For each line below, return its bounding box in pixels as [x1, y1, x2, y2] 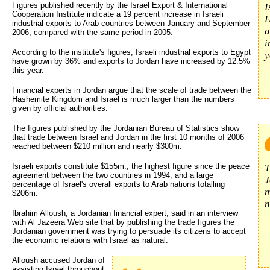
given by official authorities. [12, 103, 108, 113]
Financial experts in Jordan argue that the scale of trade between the [12, 85, 251, 95]
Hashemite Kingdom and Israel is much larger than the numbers [12, 94, 234, 104]
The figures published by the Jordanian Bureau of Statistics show [12, 123, 239, 133]
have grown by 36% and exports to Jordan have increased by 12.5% [12, 56, 250, 66]
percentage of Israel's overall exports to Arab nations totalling [12, 179, 225, 189]
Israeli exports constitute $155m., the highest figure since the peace [12, 161, 250, 171]
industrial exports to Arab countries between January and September [12, 18, 250, 28]
